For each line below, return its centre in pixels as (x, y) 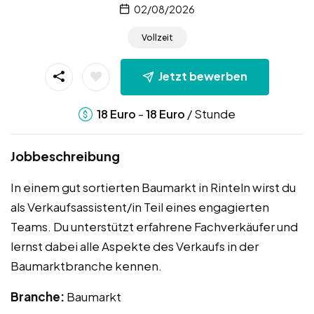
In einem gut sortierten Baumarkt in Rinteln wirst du (153, 187)
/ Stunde (210, 113)
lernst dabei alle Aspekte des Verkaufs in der (135, 246)
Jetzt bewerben (203, 76)
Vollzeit (157, 38)
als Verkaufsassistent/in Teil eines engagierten (140, 206)
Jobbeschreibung (65, 156)
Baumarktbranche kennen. (86, 265)
